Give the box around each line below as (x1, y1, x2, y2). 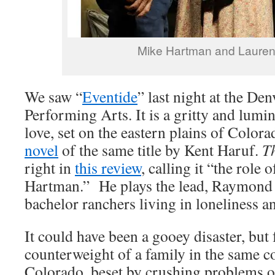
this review (75, 157, 141, 178)
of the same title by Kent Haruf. (58, 139, 262, 160)
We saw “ (25, 86, 82, 107)
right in (25, 157, 75, 178)
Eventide (82, 86, 137, 107)
